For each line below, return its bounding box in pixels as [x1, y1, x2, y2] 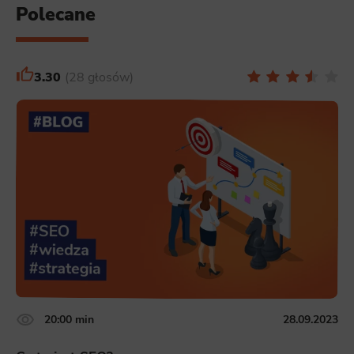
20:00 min [44, 311, 94, 328]
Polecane [16, 2, 96, 28]
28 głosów [68, 68, 130, 86]
